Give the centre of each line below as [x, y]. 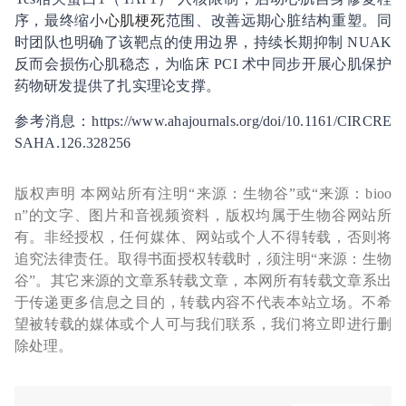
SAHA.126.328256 [72, 142]
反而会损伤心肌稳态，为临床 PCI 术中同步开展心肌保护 [203, 63]
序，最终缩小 [59, 20]
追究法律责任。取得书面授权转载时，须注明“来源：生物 [203, 258]
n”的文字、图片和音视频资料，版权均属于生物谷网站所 [203, 215]
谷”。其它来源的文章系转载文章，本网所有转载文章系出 [203, 280]
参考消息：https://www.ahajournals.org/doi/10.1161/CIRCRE [203, 121]
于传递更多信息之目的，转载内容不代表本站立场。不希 [203, 302]
